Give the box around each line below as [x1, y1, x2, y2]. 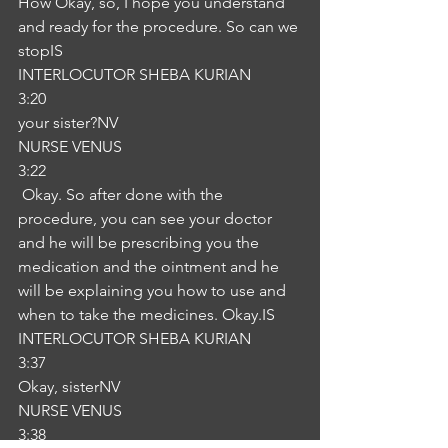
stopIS [18, 41, 63, 60]
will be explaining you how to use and [18, 281, 290, 300]
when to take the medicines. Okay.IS [18, 305, 275, 324]
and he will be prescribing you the [18, 233, 263, 252]
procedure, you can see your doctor [18, 209, 276, 228]
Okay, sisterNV [18, 377, 120, 396]
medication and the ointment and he [18, 257, 283, 276]
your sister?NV [18, 113, 118, 132]
